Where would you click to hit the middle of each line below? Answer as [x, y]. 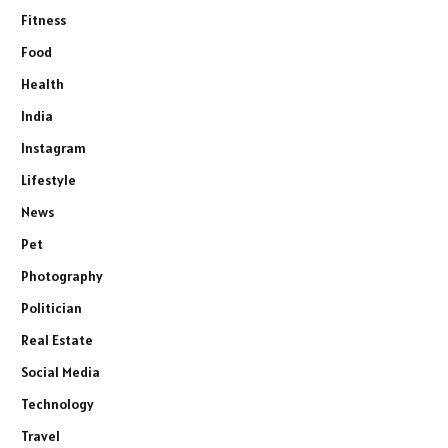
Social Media [60, 372]
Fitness [43, 20]
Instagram [53, 148]
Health [42, 84]
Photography [62, 276]
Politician [51, 308]
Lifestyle [48, 180]
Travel [40, 436]
